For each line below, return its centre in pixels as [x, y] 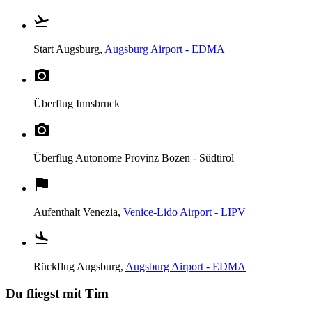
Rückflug [55, 267]
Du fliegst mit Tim [57, 294]
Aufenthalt [58, 212]
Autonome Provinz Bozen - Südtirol [155, 158]
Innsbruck [98, 104]
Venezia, [103, 212]
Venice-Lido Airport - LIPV [185, 212]
